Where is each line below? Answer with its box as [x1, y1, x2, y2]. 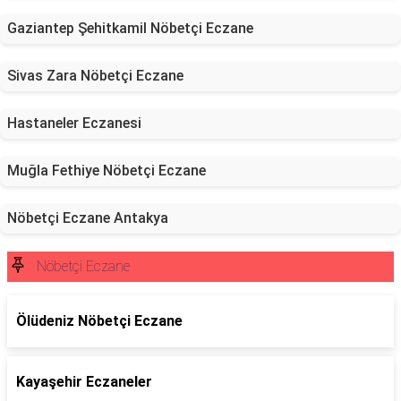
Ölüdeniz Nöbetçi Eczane [16, 312, 183, 329]
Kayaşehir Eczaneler [16, 373, 152, 390]
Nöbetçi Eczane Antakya [7, 209, 168, 226]
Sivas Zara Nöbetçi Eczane [7, 67, 183, 84]
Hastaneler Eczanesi [7, 115, 141, 132]
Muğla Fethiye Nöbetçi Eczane [7, 162, 206, 179]
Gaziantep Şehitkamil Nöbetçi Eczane [7, 20, 253, 37]
